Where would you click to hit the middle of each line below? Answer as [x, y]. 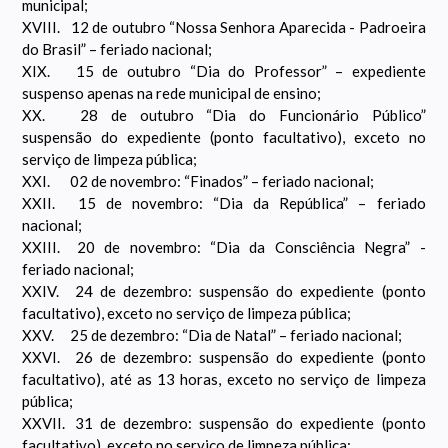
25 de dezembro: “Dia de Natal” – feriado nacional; [236, 335]
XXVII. [44, 423]
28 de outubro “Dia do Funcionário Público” [253, 115]
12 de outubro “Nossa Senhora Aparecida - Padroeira [248, 27]
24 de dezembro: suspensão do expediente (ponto [250, 291]
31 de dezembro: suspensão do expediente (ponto [250, 423]
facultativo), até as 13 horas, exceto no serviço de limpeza [224, 379]
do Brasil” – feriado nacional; [117, 49]
